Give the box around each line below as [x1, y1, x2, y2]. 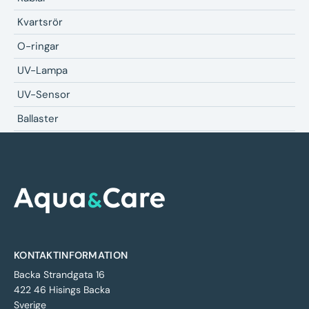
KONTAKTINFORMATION [14, 249, 128, 262]
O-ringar [17, 39, 59, 54]
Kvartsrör [17, 15, 63, 30]
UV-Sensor [17, 88, 70, 102]
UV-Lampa [17, 63, 68, 78]
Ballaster [17, 112, 59, 126]
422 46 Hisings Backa [14, 283, 110, 297]
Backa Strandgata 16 [14, 268, 105, 281]
